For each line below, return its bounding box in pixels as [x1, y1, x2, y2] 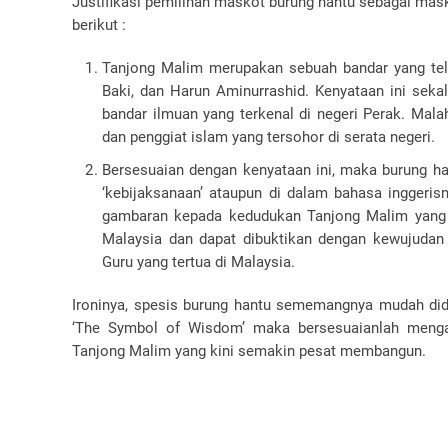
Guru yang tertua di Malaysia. [102, 253, 295, 271]
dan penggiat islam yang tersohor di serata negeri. [102, 128, 435, 146]
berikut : [72, 16, 126, 34]
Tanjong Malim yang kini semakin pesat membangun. [72, 342, 426, 360]
